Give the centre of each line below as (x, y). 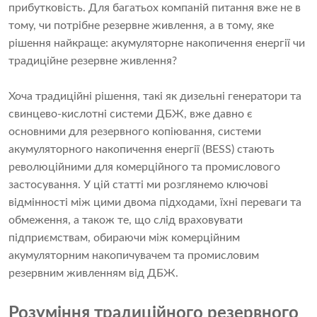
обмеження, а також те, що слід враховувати (126, 220)
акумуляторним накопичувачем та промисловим (134, 256)
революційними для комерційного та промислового (144, 167)
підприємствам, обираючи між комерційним (124, 238)
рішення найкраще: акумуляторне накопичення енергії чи (157, 44)
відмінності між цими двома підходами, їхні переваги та (155, 203)
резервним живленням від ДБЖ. (93, 273)
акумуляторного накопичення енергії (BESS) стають (142, 150)
